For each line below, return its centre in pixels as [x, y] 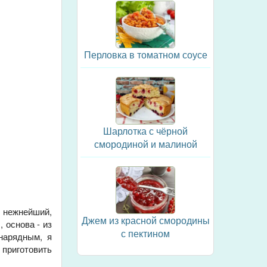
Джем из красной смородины [145, 220]
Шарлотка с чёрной [145, 131]
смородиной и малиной [145, 144]
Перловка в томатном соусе [145, 55]
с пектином [145, 233]
